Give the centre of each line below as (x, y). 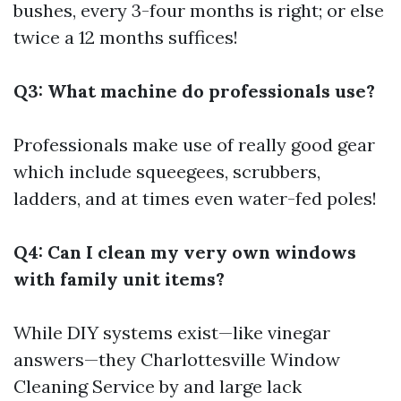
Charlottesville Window (240, 359)
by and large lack (228, 386)
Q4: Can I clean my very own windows (185, 252)
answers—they (77, 359)
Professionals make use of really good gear (194, 144)
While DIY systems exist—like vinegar (172, 332)
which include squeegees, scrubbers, (167, 171)
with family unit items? (119, 278)
